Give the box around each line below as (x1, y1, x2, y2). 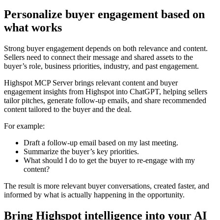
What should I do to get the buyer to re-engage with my (24, 156, 195, 165)
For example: (4, 121, 45, 130)
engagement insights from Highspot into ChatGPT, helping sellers (4, 87, 207, 96)
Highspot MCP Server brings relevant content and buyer (4, 78, 178, 87)
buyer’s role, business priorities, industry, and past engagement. (4, 61, 199, 70)
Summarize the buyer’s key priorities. (24, 147, 139, 156)
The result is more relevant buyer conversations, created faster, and (4, 181, 209, 190)
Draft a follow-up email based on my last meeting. (24, 138, 178, 147)
